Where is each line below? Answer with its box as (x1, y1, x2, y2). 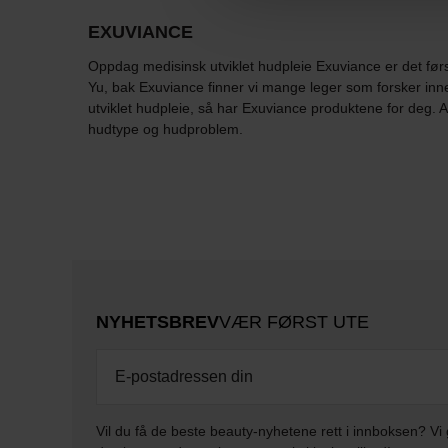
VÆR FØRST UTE (219, 312, 369, 333)
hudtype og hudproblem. (88, 121, 243, 138)
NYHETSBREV (96, 312, 219, 333)
